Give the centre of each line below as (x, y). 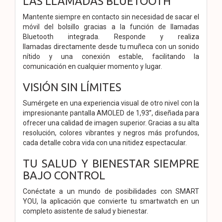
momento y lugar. (135, 66)
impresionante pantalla (60, 113)
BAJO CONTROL (64, 175)
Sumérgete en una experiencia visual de (86, 103)
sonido (189, 46)
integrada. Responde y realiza (134, 36)
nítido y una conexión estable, (87, 56)
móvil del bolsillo (54, 27)
